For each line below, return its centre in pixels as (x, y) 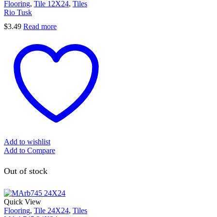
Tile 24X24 (51, 211)
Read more (40, 27)
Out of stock (26, 171)
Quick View (23, 202)
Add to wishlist (27, 142)
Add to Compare (30, 151)
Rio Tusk (18, 13)
